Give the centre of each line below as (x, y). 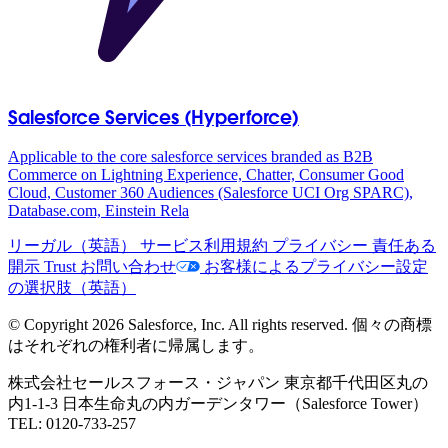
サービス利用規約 (202, 245)
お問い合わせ (126, 266)
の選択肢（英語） (72, 287)
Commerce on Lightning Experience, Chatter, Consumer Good (206, 174)
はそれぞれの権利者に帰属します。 (136, 345)
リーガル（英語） (72, 245)
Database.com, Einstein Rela (98, 210)
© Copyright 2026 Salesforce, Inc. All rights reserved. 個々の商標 (220, 324)
